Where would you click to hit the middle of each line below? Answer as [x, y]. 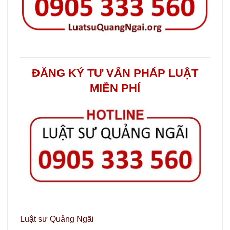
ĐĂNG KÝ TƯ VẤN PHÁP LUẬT [115, 73]
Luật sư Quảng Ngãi [57, 219]
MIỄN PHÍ [115, 88]
